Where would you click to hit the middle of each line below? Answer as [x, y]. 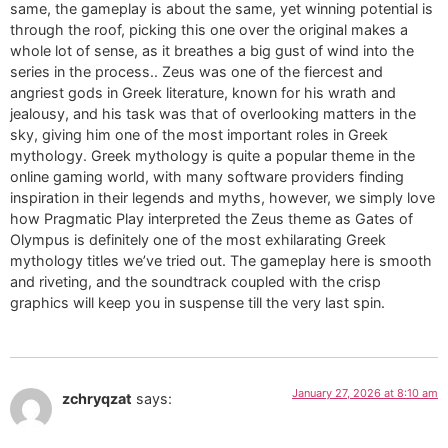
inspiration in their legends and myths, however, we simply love [222, 197]
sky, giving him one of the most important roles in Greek [199, 134]
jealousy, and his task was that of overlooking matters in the [213, 113]
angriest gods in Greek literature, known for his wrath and [203, 92]
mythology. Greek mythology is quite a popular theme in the [212, 155]
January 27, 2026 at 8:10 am [365, 392]
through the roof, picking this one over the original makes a [209, 29]
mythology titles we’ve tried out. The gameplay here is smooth [221, 260]
